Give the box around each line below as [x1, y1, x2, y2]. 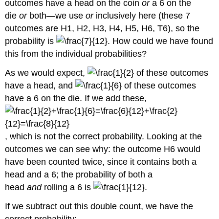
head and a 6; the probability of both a [5, 170, 153, 180]
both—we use [27, 11, 86, 21]
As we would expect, [5, 68, 88, 78]
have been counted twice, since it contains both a [5, 157, 197, 167]
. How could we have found [108, 36, 214, 46]
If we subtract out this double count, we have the [5, 201, 194, 211]
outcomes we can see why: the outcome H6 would [5, 144, 201, 154]
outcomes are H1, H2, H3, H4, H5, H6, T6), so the [5, 23, 200, 34]
